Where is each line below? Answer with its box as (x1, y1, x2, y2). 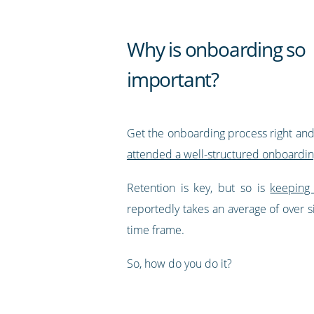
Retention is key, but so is (126, 179, 271, 196)
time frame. (126, 221, 184, 238)
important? (126, 65, 219, 93)
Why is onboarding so (126, 35, 306, 62)
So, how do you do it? (126, 255, 232, 271)
